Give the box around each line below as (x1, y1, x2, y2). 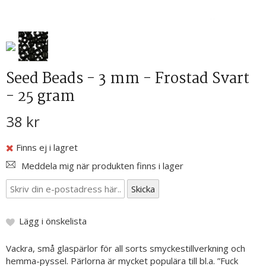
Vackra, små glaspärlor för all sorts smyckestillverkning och (6, 242, 245, 255)
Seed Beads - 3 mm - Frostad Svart (6, 67, 249, 91)
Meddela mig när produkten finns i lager (21, 160, 183, 172)
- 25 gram (6, 85, 75, 109)
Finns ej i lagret (16, 141, 78, 154)
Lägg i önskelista (19, 215, 87, 227)
